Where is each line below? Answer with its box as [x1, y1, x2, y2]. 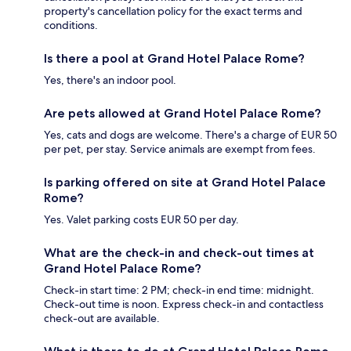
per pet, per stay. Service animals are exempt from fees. [44, 141, 316, 156]
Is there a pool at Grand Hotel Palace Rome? [44, 50, 305, 66]
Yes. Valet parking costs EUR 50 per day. [44, 212, 239, 226]
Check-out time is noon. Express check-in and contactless [44, 296, 324, 311]
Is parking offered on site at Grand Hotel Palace [44, 174, 326, 190]
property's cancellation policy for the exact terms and [44, 3, 302, 18]
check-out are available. [44, 310, 160, 325]
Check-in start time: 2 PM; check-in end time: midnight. [44, 282, 314, 297]
